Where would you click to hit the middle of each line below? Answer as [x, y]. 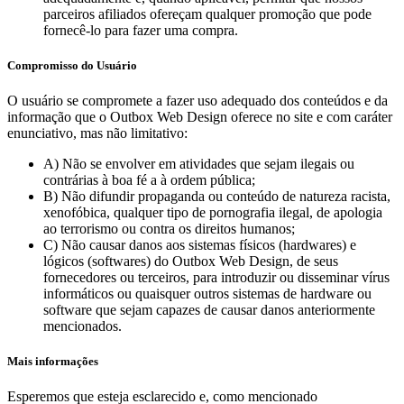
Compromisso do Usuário [72, 65]
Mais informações [53, 362]
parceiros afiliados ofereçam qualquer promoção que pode [207, 14]
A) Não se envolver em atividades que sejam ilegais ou [199, 164]
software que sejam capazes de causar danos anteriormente [209, 310]
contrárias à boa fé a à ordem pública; [149, 180]
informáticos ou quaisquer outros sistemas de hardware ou [207, 294]
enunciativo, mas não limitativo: [97, 133]
